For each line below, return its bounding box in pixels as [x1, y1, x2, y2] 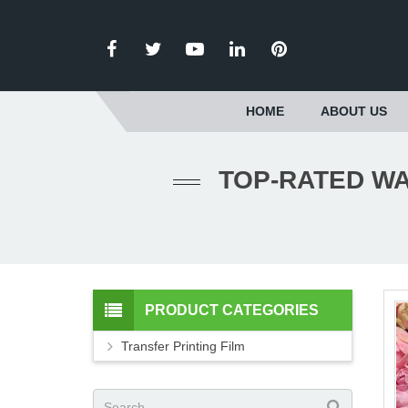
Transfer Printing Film [121, 339, 245, 354]
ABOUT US [320, 104, 387, 118]
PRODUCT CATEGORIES [145, 302, 319, 319]
